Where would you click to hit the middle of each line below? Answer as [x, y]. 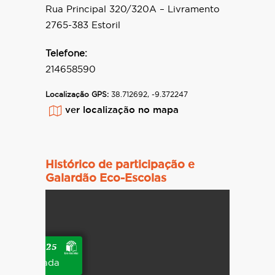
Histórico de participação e [120, 165]
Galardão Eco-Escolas [106, 179]
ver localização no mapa [122, 110]
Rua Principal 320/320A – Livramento [133, 10]
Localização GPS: [77, 95]
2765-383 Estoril [83, 26]
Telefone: [66, 54]
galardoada [33, 263]
